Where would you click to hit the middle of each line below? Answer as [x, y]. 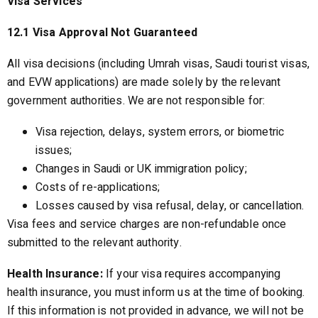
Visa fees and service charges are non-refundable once [147, 224]
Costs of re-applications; [98, 187]
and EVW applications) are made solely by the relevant [144, 82]
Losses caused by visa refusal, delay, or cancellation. [170, 206]
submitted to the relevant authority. [94, 243]
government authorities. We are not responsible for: [136, 101]
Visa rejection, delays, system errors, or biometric [160, 132]
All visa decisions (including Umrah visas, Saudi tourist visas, [159, 64]
